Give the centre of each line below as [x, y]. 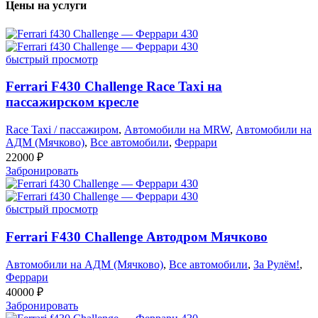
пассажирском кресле [72, 102]
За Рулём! [276, 264]
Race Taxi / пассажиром [62, 130]
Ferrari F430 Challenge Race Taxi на [114, 87]
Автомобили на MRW [177, 130]
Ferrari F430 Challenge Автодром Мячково [137, 236]
